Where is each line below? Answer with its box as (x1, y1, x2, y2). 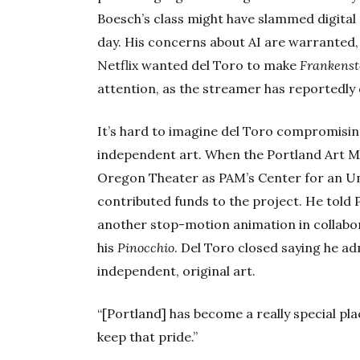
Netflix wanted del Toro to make (97, 57, 301, 74)
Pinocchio (117, 239, 175, 256)
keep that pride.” (97, 329, 198, 346)
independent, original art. (97, 263, 256, 280)
